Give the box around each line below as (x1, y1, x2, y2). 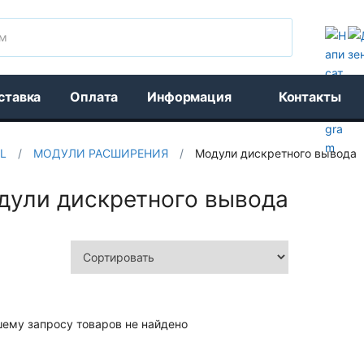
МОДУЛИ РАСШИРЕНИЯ (33, 146, 168, 160)
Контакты (278, 89, 341, 105)
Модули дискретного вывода (195, 146, 357, 160)
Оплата (70, 89, 119, 105)
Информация (147, 89, 232, 105)
